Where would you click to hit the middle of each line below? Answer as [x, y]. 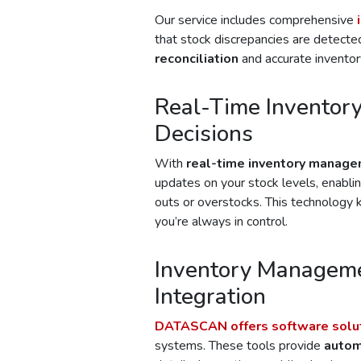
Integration [210, 296]
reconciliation [197, 58]
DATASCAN [191, 326]
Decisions [204, 133]
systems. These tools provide [239, 345]
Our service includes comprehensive [256, 20]
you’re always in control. [221, 221]
